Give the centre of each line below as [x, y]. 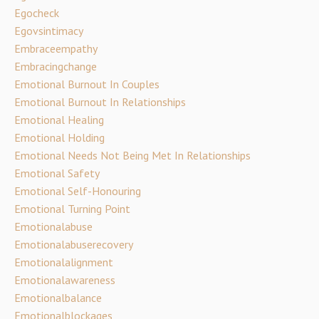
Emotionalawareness [65, 280]
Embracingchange [56, 66]
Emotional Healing [59, 120]
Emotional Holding [59, 137]
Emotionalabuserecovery [74, 244]
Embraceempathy [56, 48]
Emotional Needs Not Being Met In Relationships [132, 155]
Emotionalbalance [58, 298]
